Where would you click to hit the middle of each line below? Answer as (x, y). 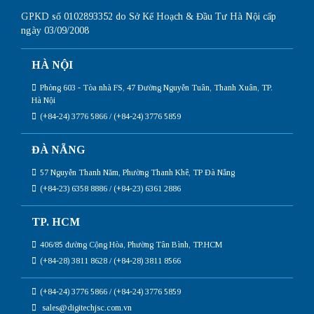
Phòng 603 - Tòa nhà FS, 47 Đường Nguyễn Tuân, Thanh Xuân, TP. (156, 87)
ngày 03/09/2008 (55, 30)
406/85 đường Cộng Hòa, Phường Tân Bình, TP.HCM (131, 244)
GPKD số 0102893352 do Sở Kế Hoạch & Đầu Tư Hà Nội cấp (149, 16)
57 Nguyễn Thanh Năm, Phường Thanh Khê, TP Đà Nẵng (137, 172)
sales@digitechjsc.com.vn (86, 307)
